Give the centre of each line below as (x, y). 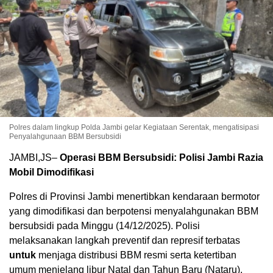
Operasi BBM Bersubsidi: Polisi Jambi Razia (161, 158)
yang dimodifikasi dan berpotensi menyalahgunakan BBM (134, 211)
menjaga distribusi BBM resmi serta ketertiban (136, 255)
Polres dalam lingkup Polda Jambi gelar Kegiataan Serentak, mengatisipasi (134, 128)
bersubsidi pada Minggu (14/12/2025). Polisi (105, 226)
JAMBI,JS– (34, 158)
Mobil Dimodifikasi (51, 172)
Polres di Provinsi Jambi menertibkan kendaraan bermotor (134, 197)
